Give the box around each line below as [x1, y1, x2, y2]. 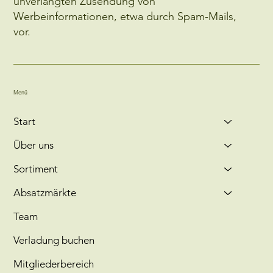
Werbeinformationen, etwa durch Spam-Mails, [13, 9, 237, 23]
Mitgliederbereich [13, 258, 94, 271]
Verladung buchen [13, 234, 95, 247]
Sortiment [13, 163, 58, 175]
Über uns [13, 139, 54, 152]
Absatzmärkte [13, 186, 77, 199]
